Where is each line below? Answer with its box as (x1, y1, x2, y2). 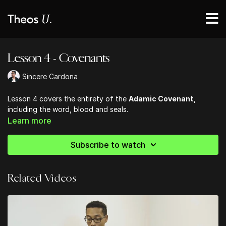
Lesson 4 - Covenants (8, 50, 109, 66)
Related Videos (8, 172, 77, 185)
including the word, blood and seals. (8, 105, 128, 114)
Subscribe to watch (71, 140, 145, 150)
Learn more (8, 116, 51, 126)
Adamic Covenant (129, 94, 194, 103)
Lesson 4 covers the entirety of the (8, 94, 129, 103)
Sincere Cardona (22, 72, 78, 81)
